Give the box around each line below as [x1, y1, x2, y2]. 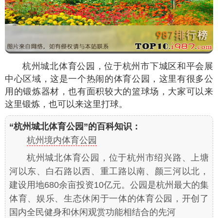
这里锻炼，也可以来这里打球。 [5, 99, 127, 109]
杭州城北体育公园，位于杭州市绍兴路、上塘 [27, 153, 209, 163]
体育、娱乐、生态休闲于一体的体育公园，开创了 [9, 194, 209, 204]
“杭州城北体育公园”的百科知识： [9, 122, 141, 132]
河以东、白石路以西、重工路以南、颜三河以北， [9, 166, 209, 177]
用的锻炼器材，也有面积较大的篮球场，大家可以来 [5, 87, 213, 97]
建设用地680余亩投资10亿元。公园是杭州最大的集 [9, 180, 209, 190]
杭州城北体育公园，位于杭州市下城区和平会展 [22, 61, 213, 72]
